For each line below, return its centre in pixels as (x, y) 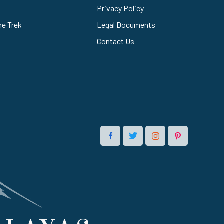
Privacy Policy (121, 8)
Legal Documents (126, 24)
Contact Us (116, 41)
